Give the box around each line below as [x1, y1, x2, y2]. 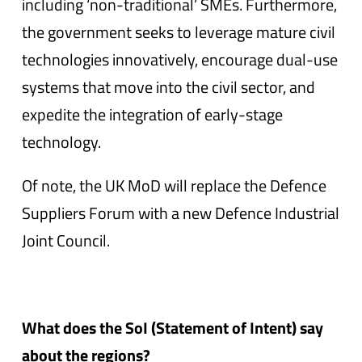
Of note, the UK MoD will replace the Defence [22, 173, 327, 198]
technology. [22, 129, 102, 154]
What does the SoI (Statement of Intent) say [22, 315, 324, 340]
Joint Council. [22, 228, 111, 253]
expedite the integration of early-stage [22, 102, 284, 127]
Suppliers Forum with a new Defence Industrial [22, 200, 340, 225]
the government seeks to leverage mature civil [22, 19, 336, 44]
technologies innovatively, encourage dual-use [22, 47, 339, 72]
